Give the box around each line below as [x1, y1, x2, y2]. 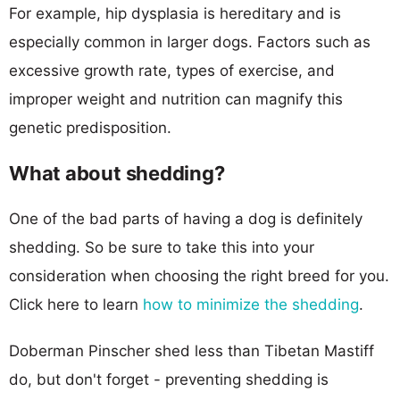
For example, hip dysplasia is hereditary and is [9, 4, 341, 22]
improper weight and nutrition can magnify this [9, 89, 343, 108]
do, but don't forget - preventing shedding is [9, 370, 329, 388]
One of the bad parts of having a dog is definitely [9, 209, 362, 228]
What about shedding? [9, 161, 225, 185]
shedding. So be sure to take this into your [9, 237, 314, 256]
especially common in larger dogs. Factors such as [9, 32, 371, 51]
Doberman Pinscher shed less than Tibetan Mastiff [9, 341, 374, 360]
